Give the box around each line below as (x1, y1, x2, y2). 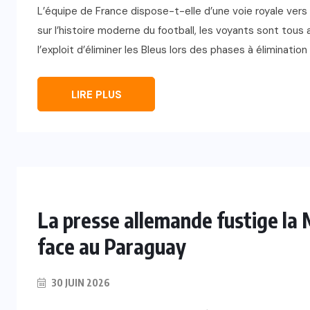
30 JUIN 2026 (49, 277, 110, 289)
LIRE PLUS (71, 88, 122, 102)
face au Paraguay (37, 233, 186, 260)
